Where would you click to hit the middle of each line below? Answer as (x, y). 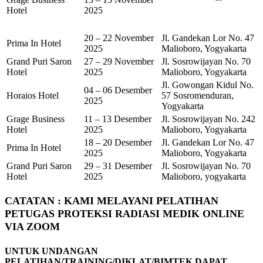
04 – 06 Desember (118, 90)
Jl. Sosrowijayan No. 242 (208, 119)
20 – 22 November (119, 38)
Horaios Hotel (33, 95)
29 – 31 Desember (118, 166)
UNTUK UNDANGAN (51, 251)
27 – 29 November (119, 61)
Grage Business (36, 119)
